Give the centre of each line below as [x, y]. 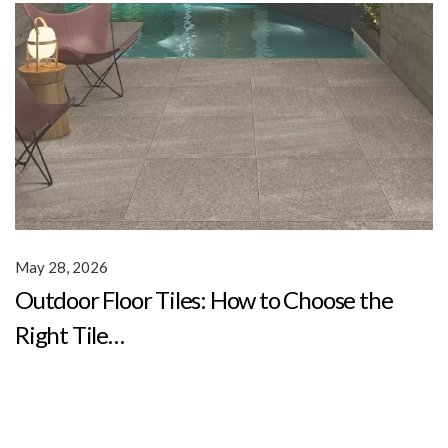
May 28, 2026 [61, 266]
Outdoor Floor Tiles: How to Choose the [204, 299]
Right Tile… [69, 334]
